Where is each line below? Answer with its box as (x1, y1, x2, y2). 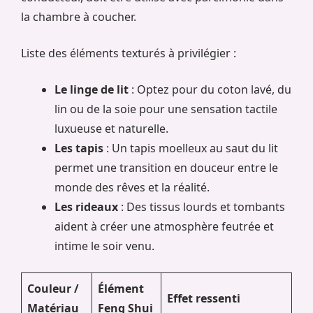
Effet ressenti (167, 290, 240, 306)
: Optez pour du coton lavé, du (129, 81, 291, 97)
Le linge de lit (54, 81, 129, 97)
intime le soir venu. (54, 238, 154, 254)
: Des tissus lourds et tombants (118, 198, 285, 214)
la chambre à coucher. (21, 8, 136, 24)
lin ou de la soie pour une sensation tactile (54, 101, 277, 117)
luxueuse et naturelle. (54, 120, 168, 136)
